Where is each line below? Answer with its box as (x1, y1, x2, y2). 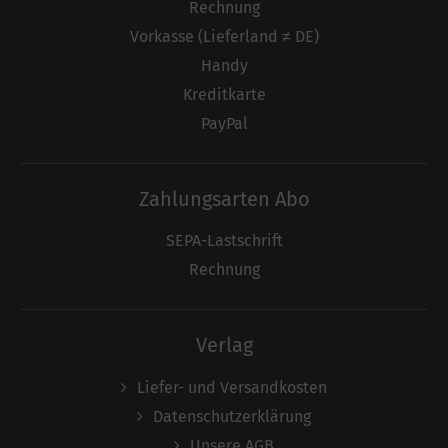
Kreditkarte (182, 84, 266, 104)
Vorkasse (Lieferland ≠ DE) (129, 26, 319, 46)
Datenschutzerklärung (153, 406, 311, 426)
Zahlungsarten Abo (138, 186, 310, 211)
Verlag (195, 333, 253, 358)
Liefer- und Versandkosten (137, 377, 327, 397)
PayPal (200, 113, 248, 133)
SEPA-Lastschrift (165, 231, 283, 251)
